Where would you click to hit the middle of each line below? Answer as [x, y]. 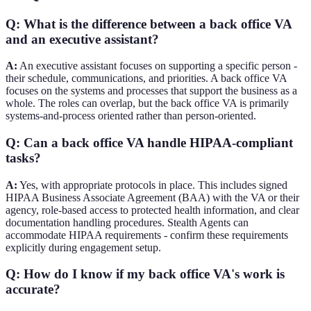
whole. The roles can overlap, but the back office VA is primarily [147, 103]
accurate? [33, 289]
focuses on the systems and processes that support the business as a [151, 91]
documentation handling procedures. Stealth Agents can [127, 222]
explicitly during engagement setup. [83, 247]
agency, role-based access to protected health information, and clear [152, 210]
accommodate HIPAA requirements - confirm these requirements [147, 235]
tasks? [23, 158]
